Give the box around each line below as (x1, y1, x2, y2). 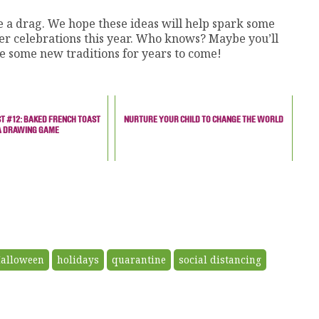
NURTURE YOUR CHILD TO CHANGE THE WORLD (123, 114, 283, 125)
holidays (57, 253, 99, 266)
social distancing (179, 253, 261, 266)
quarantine (112, 253, 166, 266)
